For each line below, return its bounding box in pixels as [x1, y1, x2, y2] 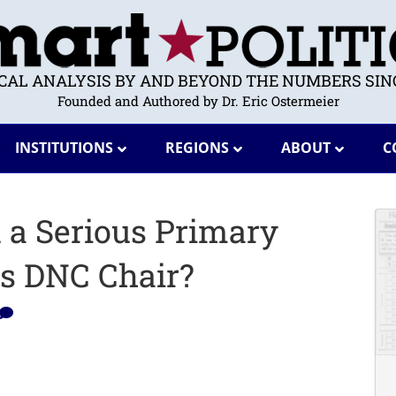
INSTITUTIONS [14, 138, 113, 157]
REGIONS [164, 138, 229, 157]
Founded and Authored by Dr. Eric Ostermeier [57, 92, 339, 110]
